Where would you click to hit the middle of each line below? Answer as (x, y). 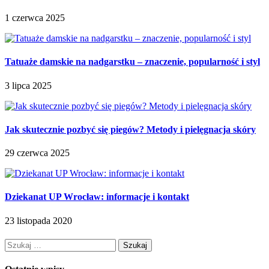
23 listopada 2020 (38, 220)
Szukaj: (18, 243)
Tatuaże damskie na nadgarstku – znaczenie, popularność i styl (132, 62)
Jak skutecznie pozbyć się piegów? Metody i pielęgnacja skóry (130, 129)
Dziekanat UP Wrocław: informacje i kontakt (97, 197)
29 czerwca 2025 (37, 153)
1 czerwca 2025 (35, 18)
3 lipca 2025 (28, 85)
